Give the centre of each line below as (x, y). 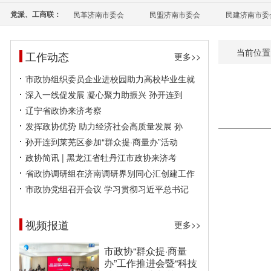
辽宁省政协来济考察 (64, 110)
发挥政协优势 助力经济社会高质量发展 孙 (104, 126)
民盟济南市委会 (175, 14)
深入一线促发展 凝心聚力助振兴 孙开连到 (104, 94)
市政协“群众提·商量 (145, 251)
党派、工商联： (36, 14)
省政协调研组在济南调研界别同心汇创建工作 (110, 173)
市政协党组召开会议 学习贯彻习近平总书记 (107, 189)
